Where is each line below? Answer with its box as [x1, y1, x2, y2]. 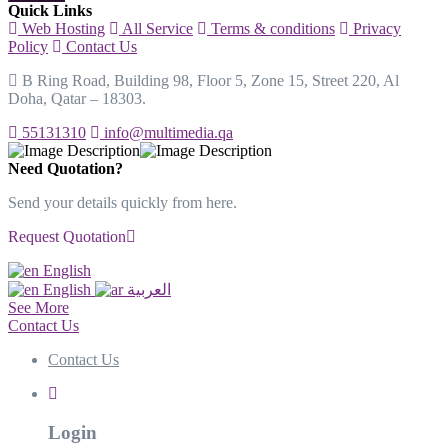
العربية [127, 280, 171, 298]
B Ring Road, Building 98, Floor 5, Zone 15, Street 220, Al [18, 71, 399, 89]
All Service [119, 19, 193, 37]
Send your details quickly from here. [8, 193, 237, 211]
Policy [8, 37, 48, 55]
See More [8, 298, 69, 316]
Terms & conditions [207, 19, 335, 37]
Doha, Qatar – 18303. [8, 89, 146, 107]
